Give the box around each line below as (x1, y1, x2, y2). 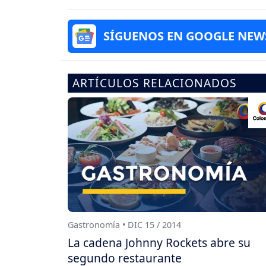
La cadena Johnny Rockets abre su (68, 235, 251, 251)
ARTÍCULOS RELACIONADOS (72, 75, 237, 91)
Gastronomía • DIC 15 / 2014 (68, 218, 181, 230)
